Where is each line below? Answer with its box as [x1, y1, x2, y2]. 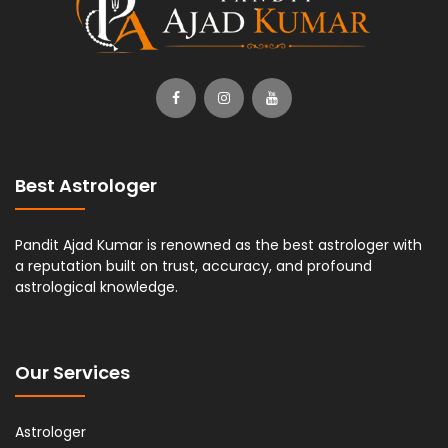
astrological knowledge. [15, 276, 178, 297]
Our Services [15, 359, 130, 385]
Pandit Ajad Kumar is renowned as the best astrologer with [15, 234, 422, 255]
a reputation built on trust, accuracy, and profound [15, 255, 372, 276]
